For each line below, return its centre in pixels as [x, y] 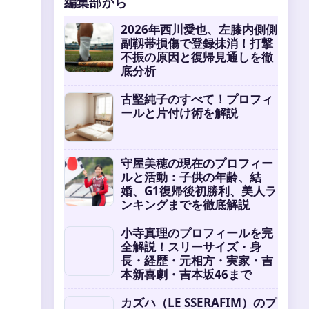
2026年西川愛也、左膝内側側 [199, 29]
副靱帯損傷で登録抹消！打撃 [197, 43]
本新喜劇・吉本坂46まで [186, 274]
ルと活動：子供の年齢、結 [191, 177]
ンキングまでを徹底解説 [185, 205]
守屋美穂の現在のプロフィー [197, 163]
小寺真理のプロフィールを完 [197, 233]
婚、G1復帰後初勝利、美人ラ [199, 191]
